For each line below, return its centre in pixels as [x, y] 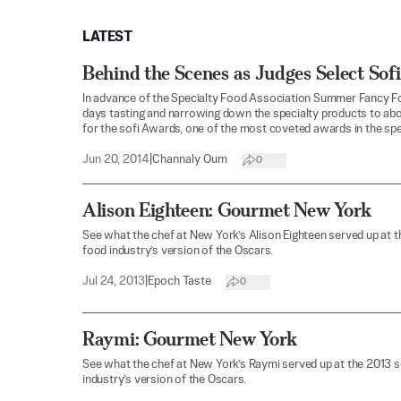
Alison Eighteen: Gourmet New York [227, 210]
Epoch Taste [179, 282]
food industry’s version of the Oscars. [178, 251]
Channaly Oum [190, 160]
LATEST [107, 38]
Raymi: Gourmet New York [190, 339]
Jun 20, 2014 [116, 160]
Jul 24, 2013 [114, 282]
